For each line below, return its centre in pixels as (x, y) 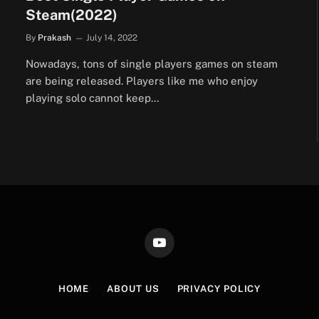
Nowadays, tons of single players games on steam (152, 63)
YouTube (177, 248)
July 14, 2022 (112, 37)
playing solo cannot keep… (93, 98)
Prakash (54, 37)
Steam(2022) (72, 15)
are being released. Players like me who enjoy (142, 80)
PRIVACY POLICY (219, 288)
